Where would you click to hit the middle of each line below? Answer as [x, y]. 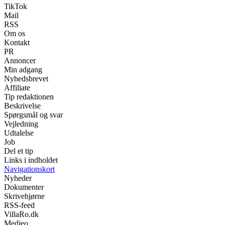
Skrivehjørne [24, 196]
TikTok [16, 6]
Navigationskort [29, 169]
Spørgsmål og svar [33, 115]
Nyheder [18, 178]
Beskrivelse [22, 105]
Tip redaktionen [29, 96]
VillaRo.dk [21, 214]
